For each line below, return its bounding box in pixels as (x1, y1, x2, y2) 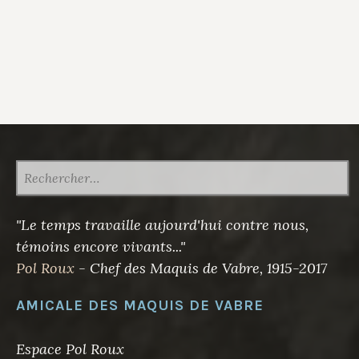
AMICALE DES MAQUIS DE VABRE (16, 296, 264, 314)
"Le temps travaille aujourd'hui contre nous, (16, 215, 309, 234)
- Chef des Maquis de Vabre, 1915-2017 (75, 258, 327, 277)
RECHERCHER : (15, 161, 89, 173)
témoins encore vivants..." (16, 236, 185, 256)
